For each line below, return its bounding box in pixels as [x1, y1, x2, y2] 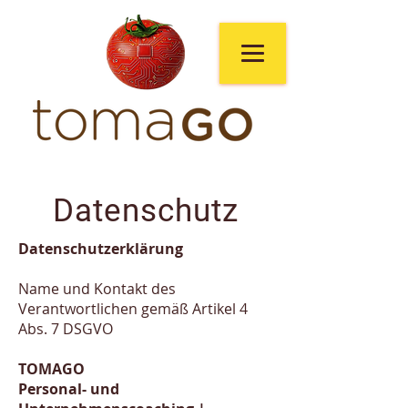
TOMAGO [18, 359, 85, 379]
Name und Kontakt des [18, 279, 176, 299]
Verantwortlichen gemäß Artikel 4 [18, 299, 248, 319]
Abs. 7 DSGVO [18, 319, 113, 339]
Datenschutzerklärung [18, 239, 183, 259]
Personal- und [18, 379, 119, 399]
